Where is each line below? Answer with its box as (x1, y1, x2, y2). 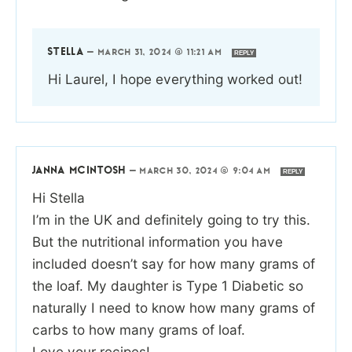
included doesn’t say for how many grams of (32, 255, 315, 272)
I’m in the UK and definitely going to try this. (32, 211, 310, 228)
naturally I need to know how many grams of (32, 299, 315, 316)
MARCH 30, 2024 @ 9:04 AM (140, 167, 275, 176)
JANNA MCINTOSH (32, 165, 126, 176)
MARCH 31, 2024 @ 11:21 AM (97, 48, 226, 57)
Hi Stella (32, 189, 85, 206)
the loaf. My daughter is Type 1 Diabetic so (32, 277, 303, 294)
